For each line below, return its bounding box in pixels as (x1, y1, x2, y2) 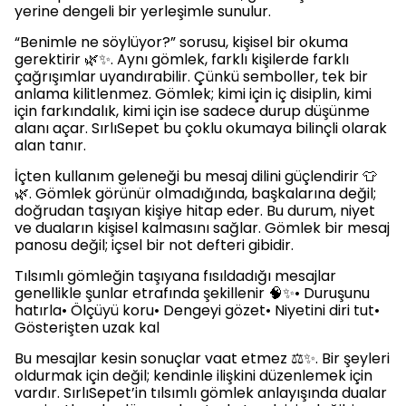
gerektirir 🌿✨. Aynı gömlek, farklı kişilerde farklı (14, 48, 349, 70)
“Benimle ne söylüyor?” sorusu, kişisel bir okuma (14, 31, 348, 53)
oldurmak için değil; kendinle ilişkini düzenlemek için (14, 364, 372, 386)
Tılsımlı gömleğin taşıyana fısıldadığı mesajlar (14, 265, 336, 286)
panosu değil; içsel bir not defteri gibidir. (14, 234, 294, 256)
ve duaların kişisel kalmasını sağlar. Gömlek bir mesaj (14, 217, 390, 238)
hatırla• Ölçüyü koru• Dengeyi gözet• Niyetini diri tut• (14, 299, 380, 321)
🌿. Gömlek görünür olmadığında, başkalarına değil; (14, 182, 376, 204)
